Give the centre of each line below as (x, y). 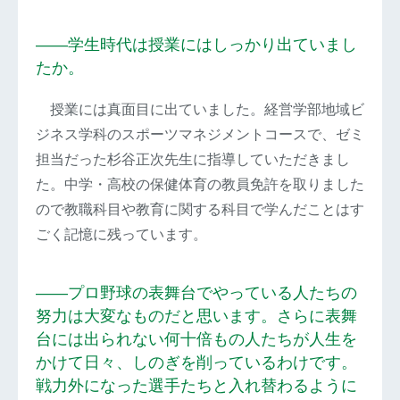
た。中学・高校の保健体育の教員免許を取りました (200, 185)
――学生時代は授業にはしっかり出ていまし (196, 45)
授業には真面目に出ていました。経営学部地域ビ (200, 110)
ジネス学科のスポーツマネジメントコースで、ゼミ (200, 135)
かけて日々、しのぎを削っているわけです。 (196, 363)
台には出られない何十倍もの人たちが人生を (196, 340)
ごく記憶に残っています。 (121, 235)
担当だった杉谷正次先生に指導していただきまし (193, 160)
